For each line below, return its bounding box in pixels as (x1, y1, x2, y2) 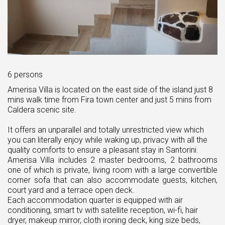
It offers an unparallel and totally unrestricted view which (8, 125, 204, 135)
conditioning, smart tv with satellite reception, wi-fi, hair (8, 205, 198, 215)
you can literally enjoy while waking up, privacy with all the (8, 135, 207, 145)
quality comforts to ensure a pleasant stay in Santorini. (8, 145, 198, 155)
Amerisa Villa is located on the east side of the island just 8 (8, 84, 213, 94)
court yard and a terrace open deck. (8, 185, 135, 195)
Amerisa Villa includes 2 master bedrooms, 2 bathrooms (8, 155, 217, 165)
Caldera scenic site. (8, 104, 76, 115)
